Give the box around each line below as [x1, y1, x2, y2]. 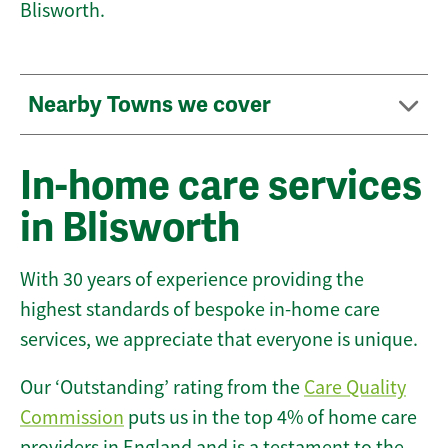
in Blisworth [20, 203, 240, 254]
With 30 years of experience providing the [20, 267, 364, 293]
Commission [20, 405, 124, 431]
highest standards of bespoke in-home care [20, 297, 380, 323]
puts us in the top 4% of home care [124, 405, 417, 431]
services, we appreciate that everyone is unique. [20, 327, 418, 353]
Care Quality [304, 375, 406, 401]
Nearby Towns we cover [28, 91, 276, 119]
